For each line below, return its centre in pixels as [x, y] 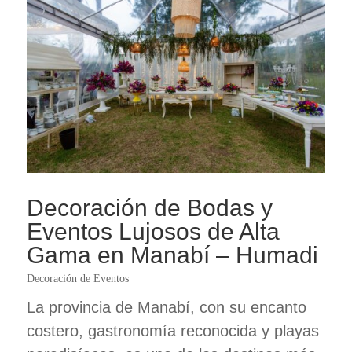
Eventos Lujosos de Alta [153, 231]
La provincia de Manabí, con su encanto [166, 307]
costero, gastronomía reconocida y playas [172, 330]
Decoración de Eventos [77, 278]
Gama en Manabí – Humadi [172, 255]
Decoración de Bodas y [149, 207]
